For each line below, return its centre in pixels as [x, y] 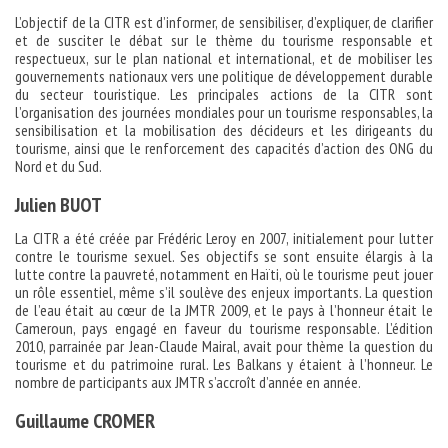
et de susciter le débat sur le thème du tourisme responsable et [224, 40]
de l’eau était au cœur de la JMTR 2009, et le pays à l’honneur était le [224, 310]
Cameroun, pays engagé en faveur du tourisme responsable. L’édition [224, 328]
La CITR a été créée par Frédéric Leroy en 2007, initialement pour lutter [224, 238]
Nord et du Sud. [58, 166]
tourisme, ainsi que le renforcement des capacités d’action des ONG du [224, 148]
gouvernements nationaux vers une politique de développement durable [224, 76]
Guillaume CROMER [85, 421]
